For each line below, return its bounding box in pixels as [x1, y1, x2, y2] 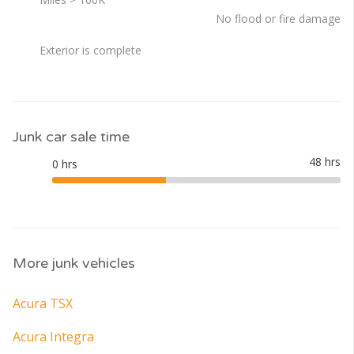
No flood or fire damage [215, 11, 341, 27]
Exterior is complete [40, 43, 141, 58]
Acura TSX [13, 295, 73, 313]
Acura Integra [13, 328, 94, 346]
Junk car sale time [13, 128, 130, 146]
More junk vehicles [13, 254, 135, 273]
